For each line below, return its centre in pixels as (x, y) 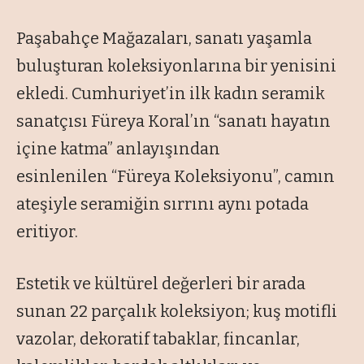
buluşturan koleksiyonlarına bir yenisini (176, 66)
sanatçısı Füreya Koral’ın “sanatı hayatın (173, 121)
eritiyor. (47, 232)
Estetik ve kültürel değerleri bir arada (161, 284)
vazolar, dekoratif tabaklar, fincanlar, (158, 339)
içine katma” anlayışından (118, 149)
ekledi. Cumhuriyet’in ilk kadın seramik (171, 94)
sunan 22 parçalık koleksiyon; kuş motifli (177, 312)
